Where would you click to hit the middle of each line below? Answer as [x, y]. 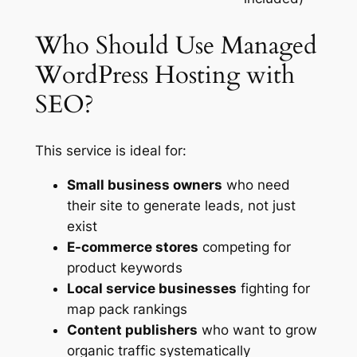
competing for [244, 247]
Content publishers [132, 330]
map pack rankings [127, 309]
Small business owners [144, 184]
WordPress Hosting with [165, 75]
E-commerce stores [132, 247]
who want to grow [257, 330]
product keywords [124, 267]
